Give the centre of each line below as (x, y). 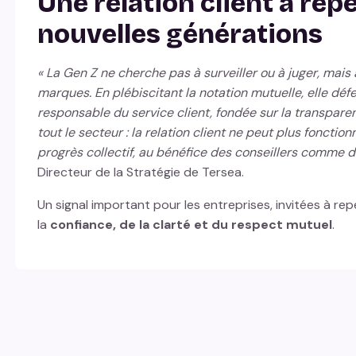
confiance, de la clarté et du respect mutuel (191, 225)
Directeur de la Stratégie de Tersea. (143, 172)
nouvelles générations (180, 35)
